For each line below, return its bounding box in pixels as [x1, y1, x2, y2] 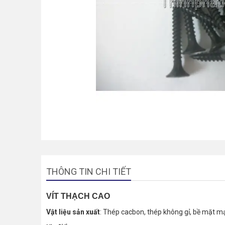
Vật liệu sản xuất [46, 208, 100, 216]
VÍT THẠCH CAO [46, 192, 110, 201]
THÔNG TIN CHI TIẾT [46, 166, 131, 177]
